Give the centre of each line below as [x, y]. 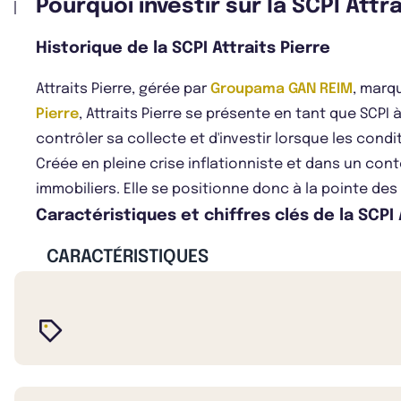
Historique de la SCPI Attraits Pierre [183, 48]
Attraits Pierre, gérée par [123, 89]
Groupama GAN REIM [282, 89]
